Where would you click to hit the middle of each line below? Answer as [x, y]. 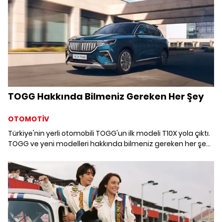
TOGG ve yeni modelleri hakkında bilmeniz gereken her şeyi [110, 143]
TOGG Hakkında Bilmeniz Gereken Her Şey [106, 96]
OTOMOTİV [28, 119]
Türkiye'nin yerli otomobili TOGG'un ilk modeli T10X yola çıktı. [109, 133]
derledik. [23, 154]
